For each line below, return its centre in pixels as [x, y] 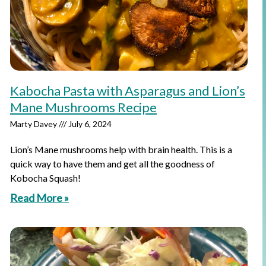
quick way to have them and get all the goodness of [113, 164]
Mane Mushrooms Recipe [83, 107]
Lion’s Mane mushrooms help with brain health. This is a [121, 149]
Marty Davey [34, 124]
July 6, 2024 [89, 124]
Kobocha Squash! [45, 178]
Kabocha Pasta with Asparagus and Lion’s [128, 91]
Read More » [39, 198]
